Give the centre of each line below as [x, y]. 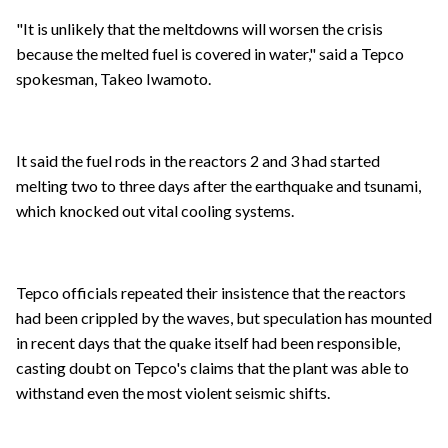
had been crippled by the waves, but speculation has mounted [224, 318]
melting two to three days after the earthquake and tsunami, [218, 186]
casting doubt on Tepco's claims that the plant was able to [212, 368]
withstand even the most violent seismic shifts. [173, 393]
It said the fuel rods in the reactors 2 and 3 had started [198, 161]
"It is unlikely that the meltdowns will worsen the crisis [199, 29]
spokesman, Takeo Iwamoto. [113, 79]
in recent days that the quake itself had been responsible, [208, 343]
